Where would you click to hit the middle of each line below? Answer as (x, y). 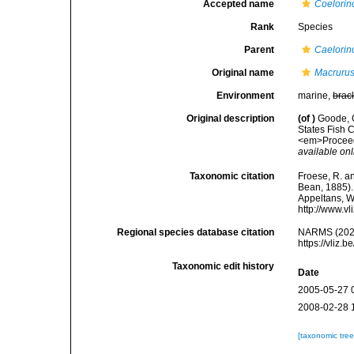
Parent (260, 50)
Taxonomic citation (232, 177)
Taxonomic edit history (224, 267)
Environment (246, 96)
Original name (243, 73)
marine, (316, 96)
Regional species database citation (196, 233)
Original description (231, 119)
